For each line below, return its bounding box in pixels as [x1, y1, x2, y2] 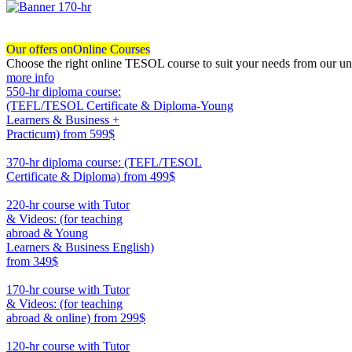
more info [6, 71, 54, 85]
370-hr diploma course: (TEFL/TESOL [6, 156, 202, 170]
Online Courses [73, 42, 150, 57]
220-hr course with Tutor [6, 198, 130, 212]
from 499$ [123, 170, 175, 184]
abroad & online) [6, 311, 93, 325]
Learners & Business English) [6, 240, 154, 255]
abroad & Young [6, 226, 88, 240]
